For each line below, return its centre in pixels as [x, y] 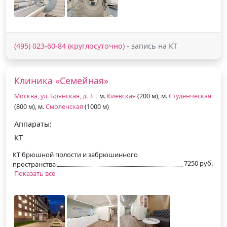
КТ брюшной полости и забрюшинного [75, 154]
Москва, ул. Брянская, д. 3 [53, 96]
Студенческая [190, 96]
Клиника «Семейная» [61, 80]
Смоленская [64, 106]
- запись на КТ [151, 46]
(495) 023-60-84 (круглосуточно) [69, 46]
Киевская [121, 96]
